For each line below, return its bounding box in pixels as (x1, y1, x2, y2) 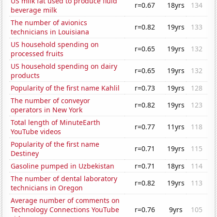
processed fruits (11, 49, 64, 59)
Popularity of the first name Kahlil (11, 83, 120, 93)
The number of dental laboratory (11, 174, 118, 184)
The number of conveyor (11, 96, 91, 106)
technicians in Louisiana (11, 27, 90, 37)
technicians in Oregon (11, 183, 83, 193)
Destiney (11, 149, 39, 158)
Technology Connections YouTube (11, 205, 120, 215)
